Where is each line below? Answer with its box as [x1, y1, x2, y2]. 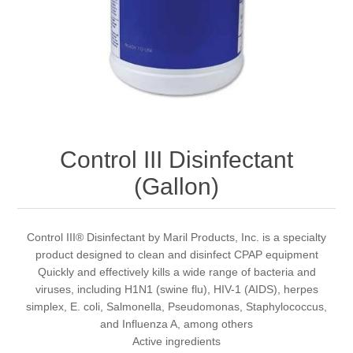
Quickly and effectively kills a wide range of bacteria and [37, 265, 316, 278]
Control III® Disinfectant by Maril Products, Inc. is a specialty [27, 230, 326, 243]
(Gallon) [134, 173, 219, 199]
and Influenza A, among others [100, 317, 253, 330]
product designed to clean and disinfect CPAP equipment [35, 247, 318, 261]
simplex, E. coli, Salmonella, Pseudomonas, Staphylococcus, [26, 299, 327, 313]
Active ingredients [132, 334, 221, 347]
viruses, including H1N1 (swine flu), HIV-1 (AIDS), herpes [35, 282, 318, 295]
